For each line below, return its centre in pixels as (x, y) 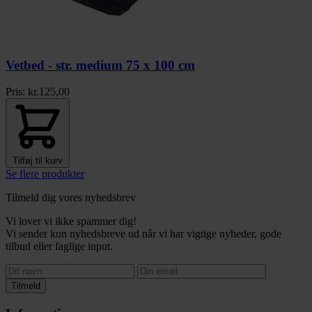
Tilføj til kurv (38, 161)
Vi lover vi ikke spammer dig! (71, 221)
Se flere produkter (45, 174)
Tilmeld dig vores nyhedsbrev (71, 198)
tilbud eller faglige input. (59, 247)
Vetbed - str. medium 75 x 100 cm (100, 65)
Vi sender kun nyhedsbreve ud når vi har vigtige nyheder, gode (143, 234)
